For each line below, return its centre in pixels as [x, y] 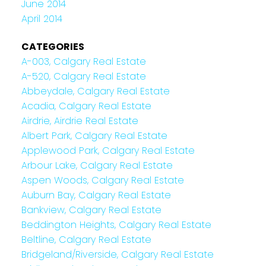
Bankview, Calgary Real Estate [91, 210]
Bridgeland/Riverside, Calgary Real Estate [117, 255]
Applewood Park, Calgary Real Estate [108, 151]
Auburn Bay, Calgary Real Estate [96, 195]
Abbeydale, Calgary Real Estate [95, 91]
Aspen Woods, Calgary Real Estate [102, 180]
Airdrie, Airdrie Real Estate [80, 121]
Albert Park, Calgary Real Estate [94, 136]
